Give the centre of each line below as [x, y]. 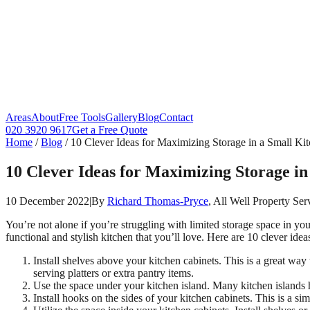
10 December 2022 [47, 201]
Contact [176, 117]
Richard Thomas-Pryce [158, 201]
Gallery [121, 117]
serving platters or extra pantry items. [113, 273]
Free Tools [82, 117]
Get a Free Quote [110, 130]
